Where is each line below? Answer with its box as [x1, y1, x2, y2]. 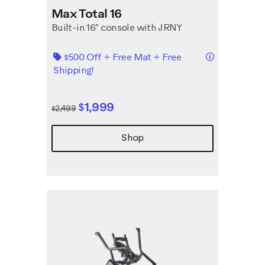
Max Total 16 [51, 8, 122, 21]
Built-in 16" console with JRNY [51, 23, 183, 33]
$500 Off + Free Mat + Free [63, 53, 182, 63]
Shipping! [53, 66, 96, 76]
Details [213, 51, 243, 61]
